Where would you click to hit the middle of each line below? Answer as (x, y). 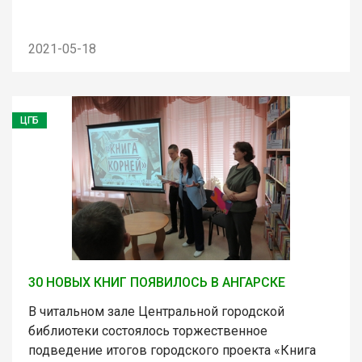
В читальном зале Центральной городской (156, 311)
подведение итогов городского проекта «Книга (172, 350)
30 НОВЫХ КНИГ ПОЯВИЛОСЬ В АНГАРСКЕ (157, 282)
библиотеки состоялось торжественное (148, 330)
